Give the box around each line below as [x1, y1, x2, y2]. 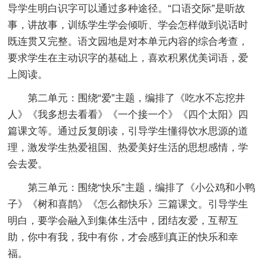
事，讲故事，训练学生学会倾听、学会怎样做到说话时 [8, 19, 249, 31]
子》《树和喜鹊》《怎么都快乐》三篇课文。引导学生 [8, 198, 249, 210]
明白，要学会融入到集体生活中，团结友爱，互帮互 [8, 214, 239, 226]
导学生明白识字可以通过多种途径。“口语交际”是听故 [8, 2, 246, 14]
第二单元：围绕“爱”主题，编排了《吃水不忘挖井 [8, 92, 246, 104]
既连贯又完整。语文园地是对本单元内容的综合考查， [8, 35, 249, 47]
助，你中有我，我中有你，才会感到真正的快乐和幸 [8, 231, 239, 243]
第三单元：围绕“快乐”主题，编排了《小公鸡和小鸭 [8, 181, 256, 193]
